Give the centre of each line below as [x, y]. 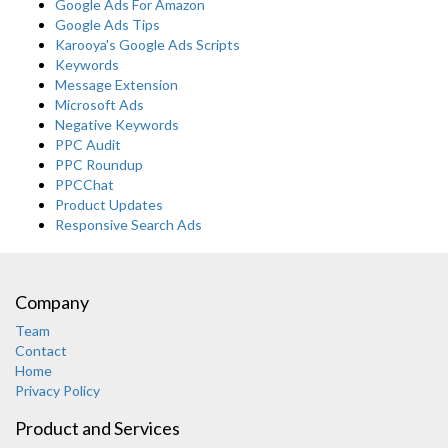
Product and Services [97, 428]
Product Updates [109, 205]
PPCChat [84, 185]
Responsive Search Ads [128, 225]
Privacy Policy [57, 391]
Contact [41, 351]
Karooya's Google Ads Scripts [147, 45]
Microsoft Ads [99, 105]
